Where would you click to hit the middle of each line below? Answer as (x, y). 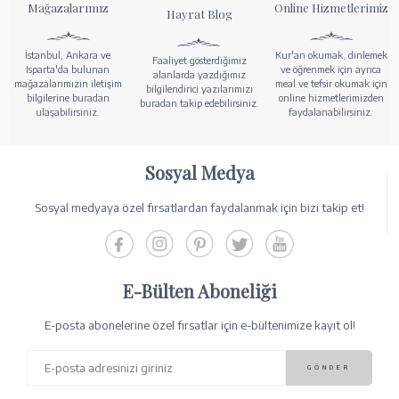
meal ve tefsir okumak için (331, 83)
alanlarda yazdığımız (199, 75)
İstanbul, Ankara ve (68, 54)
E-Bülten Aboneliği (199, 290)
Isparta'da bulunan (68, 69)
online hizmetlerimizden (331, 97)
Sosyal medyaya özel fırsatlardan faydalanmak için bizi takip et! (199, 207)
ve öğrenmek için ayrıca (331, 69)
